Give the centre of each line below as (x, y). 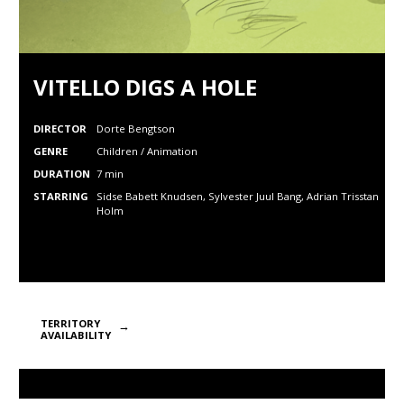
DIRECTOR (60, 129)
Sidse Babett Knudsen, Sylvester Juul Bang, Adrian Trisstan (238, 196)
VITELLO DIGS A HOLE (145, 87)
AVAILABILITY (76, 335)
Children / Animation (147, 151)
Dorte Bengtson (136, 129)
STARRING (61, 196)
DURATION (62, 174)
